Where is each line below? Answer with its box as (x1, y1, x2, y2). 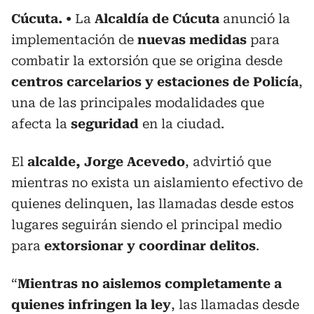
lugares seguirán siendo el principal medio (11, 217, 282, 232)
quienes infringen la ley (11, 296, 171, 312)
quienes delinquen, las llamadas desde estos (11, 196, 294, 211)
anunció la (219, 11, 290, 26)
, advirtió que (185, 153, 271, 169)
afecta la (11, 116, 71, 131)
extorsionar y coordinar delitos (44, 238, 256, 253)
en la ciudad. (139, 116, 224, 131)
